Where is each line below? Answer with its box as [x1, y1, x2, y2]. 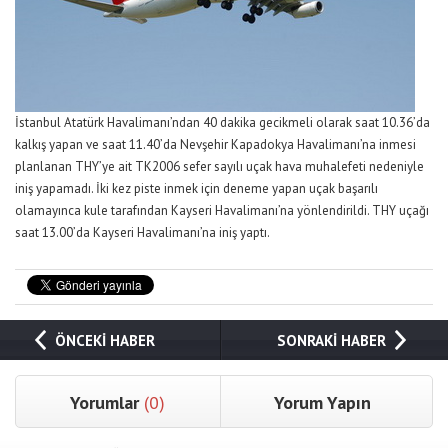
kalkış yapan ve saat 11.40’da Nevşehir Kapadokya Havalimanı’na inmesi [15, 136, 416, 153]
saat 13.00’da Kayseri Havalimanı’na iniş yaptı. [15, 224, 270, 241]
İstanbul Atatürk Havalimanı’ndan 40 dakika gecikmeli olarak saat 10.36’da [15, 114, 430, 131]
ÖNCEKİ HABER [54, 331, 155, 350]
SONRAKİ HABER [277, 331, 387, 350]
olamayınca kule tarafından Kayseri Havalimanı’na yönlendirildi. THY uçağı [15, 202, 429, 219]
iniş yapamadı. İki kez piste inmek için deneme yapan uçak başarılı [15, 180, 378, 197]
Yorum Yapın [274, 391, 372, 414]
